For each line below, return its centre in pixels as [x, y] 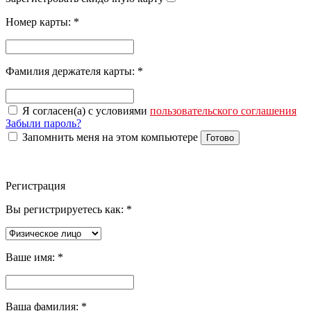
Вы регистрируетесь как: [66, 209]
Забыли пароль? [43, 123]
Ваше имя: [32, 257]
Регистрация [35, 185]
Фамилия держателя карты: [72, 71]
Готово [220, 137]
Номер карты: [40, 22]
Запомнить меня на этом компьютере [110, 137]
